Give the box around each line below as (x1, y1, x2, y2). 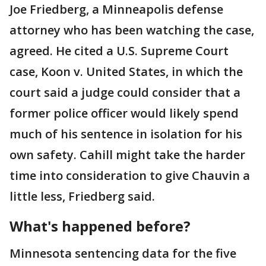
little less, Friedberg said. (9, 188, 155, 205)
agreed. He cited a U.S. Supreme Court (9, 43, 229, 59)
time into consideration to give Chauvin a (9, 167, 250, 184)
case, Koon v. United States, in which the (9, 64, 243, 80)
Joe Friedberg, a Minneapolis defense (9, 1, 223, 18)
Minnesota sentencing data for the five (9, 245, 236, 262)
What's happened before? (9, 216, 194, 236)
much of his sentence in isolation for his (9, 126, 242, 142)
